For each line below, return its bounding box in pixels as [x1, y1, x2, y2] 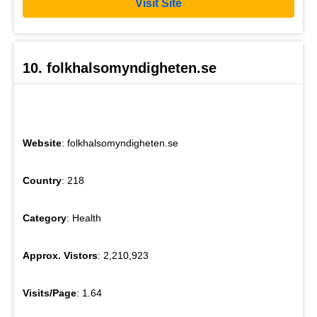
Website [23, 137, 62, 149]
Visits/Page [23, 287, 76, 299]
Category [23, 212, 67, 224]
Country [23, 175, 62, 187]
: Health [67, 212, 101, 224]
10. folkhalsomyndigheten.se [23, 60, 217, 76]
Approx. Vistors [23, 250, 98, 262]
